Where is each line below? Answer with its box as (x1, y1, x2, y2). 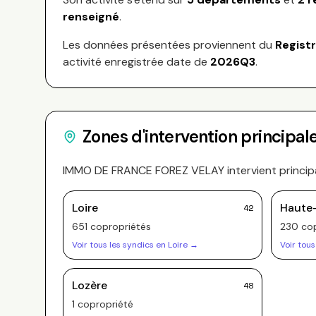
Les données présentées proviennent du (63, 37, 275, 52)
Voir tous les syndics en (72, 239, 168, 250)
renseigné (63, 9, 119, 24)
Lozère (72, 278, 107, 293)
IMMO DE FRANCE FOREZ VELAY (63, 163, 224, 178)
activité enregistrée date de (63, 54, 210, 69)
